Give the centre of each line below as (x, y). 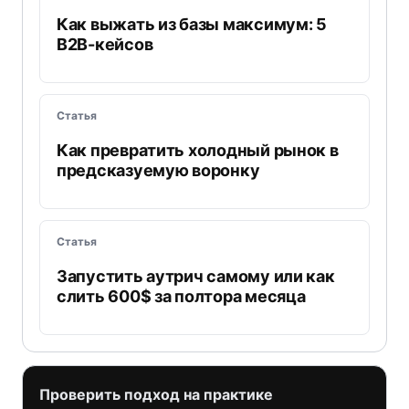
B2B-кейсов (105, 44)
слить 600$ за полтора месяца (181, 296)
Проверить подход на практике (156, 394)
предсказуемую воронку (158, 170)
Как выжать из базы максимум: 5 (192, 24)
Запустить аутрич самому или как (196, 276)
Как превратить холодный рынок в (198, 150)
